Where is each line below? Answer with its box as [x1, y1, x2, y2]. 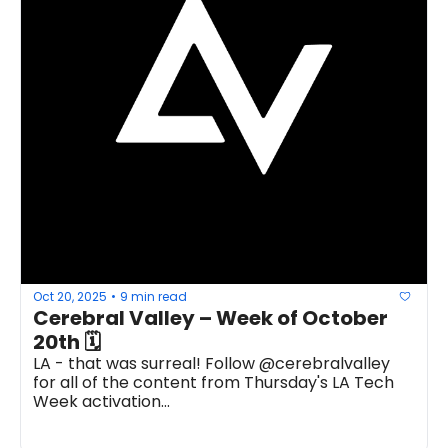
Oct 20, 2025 [33, 287, 107, 305]
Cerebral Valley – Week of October [33, 304, 388, 332]
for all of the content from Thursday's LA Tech [33, 371, 394, 394]
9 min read [120, 287, 187, 305]
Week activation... [33, 390, 170, 413]
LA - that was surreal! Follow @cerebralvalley [33, 352, 390, 375]
